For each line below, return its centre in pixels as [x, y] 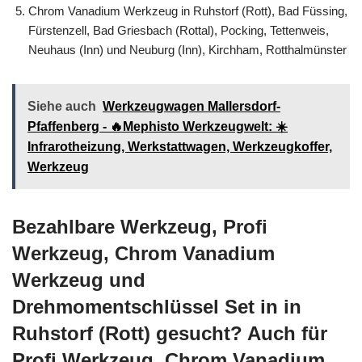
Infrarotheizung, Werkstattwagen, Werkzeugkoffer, [180, 146]
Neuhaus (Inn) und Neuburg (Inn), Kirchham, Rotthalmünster [187, 49]
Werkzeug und [79, 280]
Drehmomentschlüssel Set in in [157, 306]
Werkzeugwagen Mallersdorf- [192, 106]
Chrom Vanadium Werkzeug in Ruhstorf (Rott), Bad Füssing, [188, 11]
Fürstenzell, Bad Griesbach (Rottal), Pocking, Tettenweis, [179, 30]
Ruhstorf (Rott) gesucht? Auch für [170, 333]
